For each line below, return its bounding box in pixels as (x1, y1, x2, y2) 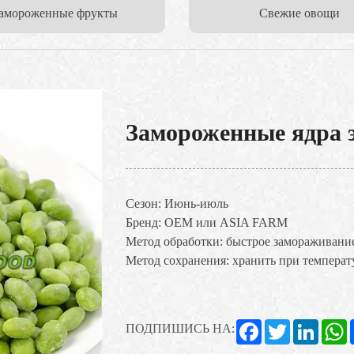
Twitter (290, 319, 322, 332)
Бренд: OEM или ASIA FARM (126, 216, 288, 230)
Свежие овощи (259, 6, 340, 21)
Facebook (262, 319, 304, 332)
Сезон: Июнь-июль (126, 197, 228, 211)
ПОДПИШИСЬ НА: (126, 322, 235, 336)
